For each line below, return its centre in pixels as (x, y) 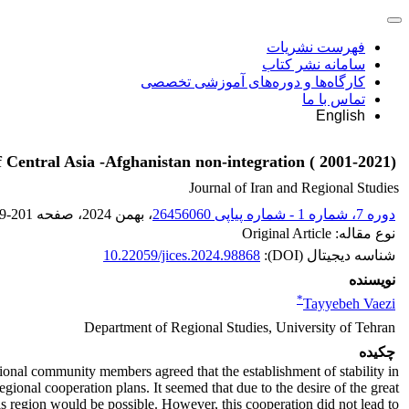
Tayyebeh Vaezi (349, 304)
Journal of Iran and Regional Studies (294, 188)
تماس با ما (334, 99)
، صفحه (58, 214)
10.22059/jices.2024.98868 (182, 255)
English (341, 115)
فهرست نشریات (316, 47)
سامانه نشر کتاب (314, 64)
